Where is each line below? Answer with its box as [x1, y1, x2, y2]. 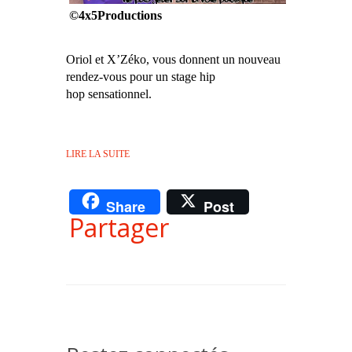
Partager [69, 210, 169, 244]
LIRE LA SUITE [66, 148, 130, 160]
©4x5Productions [69, 9, 162, 23]
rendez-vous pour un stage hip [66, 70, 215, 84]
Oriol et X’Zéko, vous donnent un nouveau [66, 53, 280, 67]
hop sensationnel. [66, 87, 152, 101]
